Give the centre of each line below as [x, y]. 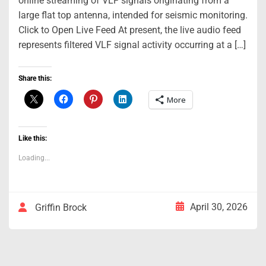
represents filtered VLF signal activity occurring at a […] [132, 45]
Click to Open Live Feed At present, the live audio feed [130, 30]
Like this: [33, 138]
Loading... [34, 158]
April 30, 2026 [219, 207]
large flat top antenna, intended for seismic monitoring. [133, 15]
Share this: [35, 78]
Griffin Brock [61, 207]
